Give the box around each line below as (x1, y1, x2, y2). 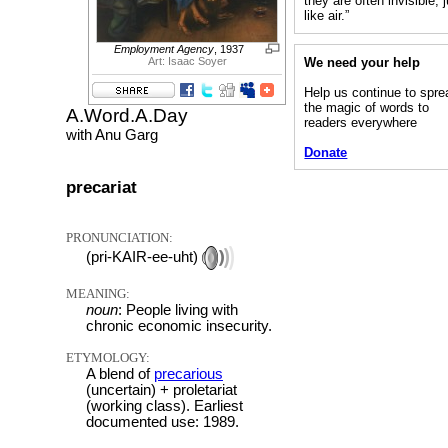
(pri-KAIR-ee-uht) (86, 248, 202, 265)
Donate (304, 144, 348, 160)
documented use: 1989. (86, 413, 239, 430)
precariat (66, 176, 137, 197)
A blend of (86, 365, 154, 382)
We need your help (304, 54, 421, 70)
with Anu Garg (66, 127, 158, 144)
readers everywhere (304, 114, 418, 130)
